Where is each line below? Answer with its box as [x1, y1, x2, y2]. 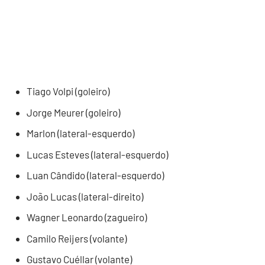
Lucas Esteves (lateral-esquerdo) [27, 148, 168, 160]
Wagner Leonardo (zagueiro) [27, 211, 147, 224]
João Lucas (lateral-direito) [27, 190, 143, 202]
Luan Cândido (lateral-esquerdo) [27, 169, 164, 182]
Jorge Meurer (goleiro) [27, 106, 120, 118]
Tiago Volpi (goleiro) [27, 85, 109, 98]
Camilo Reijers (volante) [27, 232, 127, 244]
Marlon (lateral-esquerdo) [27, 127, 134, 140]
